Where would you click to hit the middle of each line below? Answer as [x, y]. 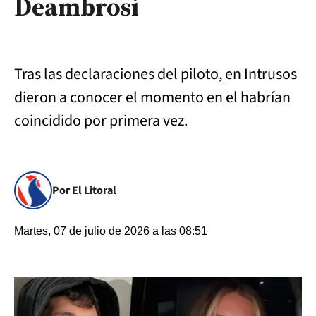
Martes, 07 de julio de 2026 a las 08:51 [111, 231]
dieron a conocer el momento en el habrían [152, 97]
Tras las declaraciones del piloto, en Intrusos [156, 74]
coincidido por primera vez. [101, 121]
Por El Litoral [84, 190]
